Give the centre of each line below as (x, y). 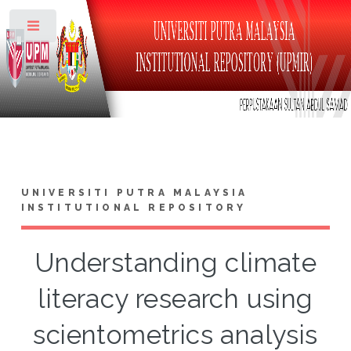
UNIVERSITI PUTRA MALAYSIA (134, 192)
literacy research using (175, 299)
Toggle (83, 29)
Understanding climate (175, 262)
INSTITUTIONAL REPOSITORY (134, 207)
